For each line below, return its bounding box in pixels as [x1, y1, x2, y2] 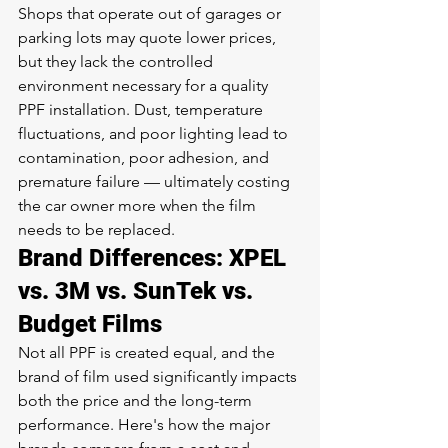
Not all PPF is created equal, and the [18, 343, 279, 362]
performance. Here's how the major [18, 415, 274, 434]
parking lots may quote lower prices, [18, 28, 280, 47]
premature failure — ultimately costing [18, 172, 294, 191]
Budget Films [18, 310, 162, 338]
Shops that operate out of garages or [18, 4, 285, 23]
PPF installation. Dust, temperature [18, 100, 267, 119]
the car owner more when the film [18, 196, 260, 215]
